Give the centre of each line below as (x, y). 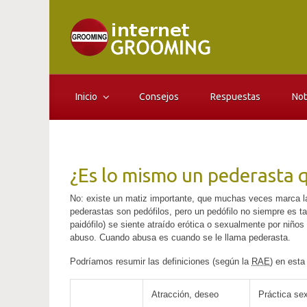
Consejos (159, 97)
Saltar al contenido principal (87, 17)
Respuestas (236, 97)
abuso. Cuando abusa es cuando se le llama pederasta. (180, 237)
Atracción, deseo (185, 294)
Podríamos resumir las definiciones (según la (161, 261)
